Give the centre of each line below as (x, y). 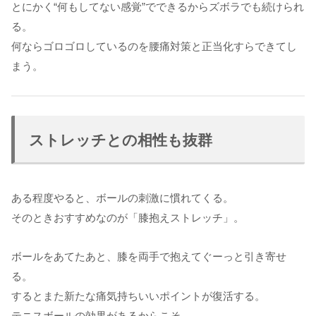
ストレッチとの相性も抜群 (121, 140)
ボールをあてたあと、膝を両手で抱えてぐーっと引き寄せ (149, 256)
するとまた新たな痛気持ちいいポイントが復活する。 (138, 296)
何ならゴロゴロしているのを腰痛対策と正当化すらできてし (154, 46)
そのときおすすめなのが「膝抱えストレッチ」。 (128, 217)
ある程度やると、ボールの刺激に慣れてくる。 (122, 197)
